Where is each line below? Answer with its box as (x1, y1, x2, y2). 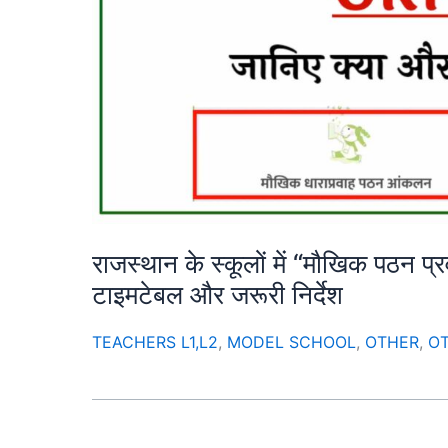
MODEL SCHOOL (227, 331, 356, 352)
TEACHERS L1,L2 (92, 331, 218, 352)
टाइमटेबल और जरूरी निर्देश (92, 278, 343, 310)
